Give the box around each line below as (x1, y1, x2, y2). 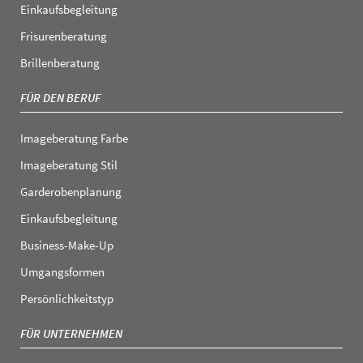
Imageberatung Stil (20, 156, 117, 173)
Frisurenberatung (20, 28, 107, 44)
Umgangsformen (20, 263, 105, 280)
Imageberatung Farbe (20, 130, 128, 146)
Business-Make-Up (20, 237, 113, 253)
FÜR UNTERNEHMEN (20, 325, 122, 341)
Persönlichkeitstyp (20, 290, 113, 306)
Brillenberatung (20, 54, 100, 70)
